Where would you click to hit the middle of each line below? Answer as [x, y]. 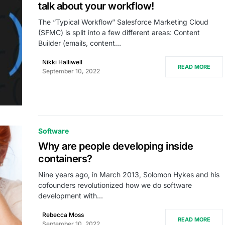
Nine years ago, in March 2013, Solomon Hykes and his [129, 174]
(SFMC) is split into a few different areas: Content [119, 33]
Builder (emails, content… [80, 43]
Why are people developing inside [116, 146]
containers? [65, 158]
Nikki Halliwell [62, 62]
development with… [71, 195]
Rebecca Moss [63, 214]
